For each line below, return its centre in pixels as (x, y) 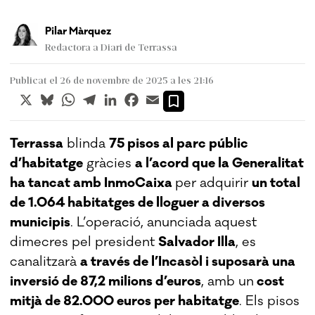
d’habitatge (47, 163)
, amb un (228, 281)
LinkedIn (142, 96)
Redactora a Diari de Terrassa (111, 46)
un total (276, 182)
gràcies (109, 163)
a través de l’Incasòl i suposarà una (188, 261)
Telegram (122, 96)
